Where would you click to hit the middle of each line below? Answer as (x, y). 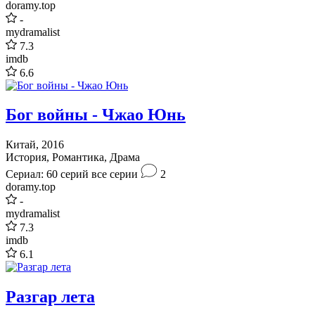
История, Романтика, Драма (73, 157)
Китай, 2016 (35, 145)
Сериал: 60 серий (47, 174)
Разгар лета (50, 297)
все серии (115, 174)
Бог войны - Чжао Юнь (96, 115)
